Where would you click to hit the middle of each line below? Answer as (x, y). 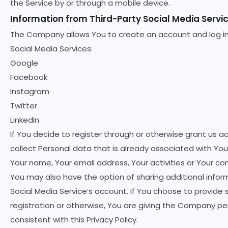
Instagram (30, 91)
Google (24, 63)
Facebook (29, 77)
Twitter (24, 106)
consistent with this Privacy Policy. (74, 220)
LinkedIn (25, 120)
